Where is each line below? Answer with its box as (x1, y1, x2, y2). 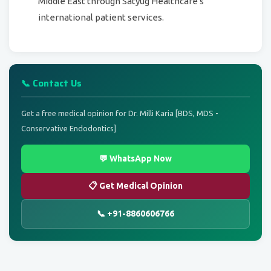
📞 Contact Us (21, 76, 82, 91)
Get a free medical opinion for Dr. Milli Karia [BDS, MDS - (21, 109, 218, 117)
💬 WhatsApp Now (99, 154, 172, 163)
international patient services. (38, 12, 164, 22)
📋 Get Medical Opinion (88, 181, 183, 191)
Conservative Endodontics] (21, 124, 116, 132)
